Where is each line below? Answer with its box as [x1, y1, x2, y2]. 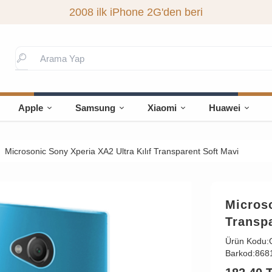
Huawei [209, 103, 241, 113]
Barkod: [225, 248, 255, 258]
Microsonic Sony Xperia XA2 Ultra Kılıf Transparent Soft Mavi [4, 146, 239, 156]
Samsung [75, 103, 116, 113]
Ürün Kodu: [225, 236, 269, 246]
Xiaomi [148, 103, 177, 113]
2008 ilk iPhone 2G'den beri [69, 6, 203, 18]
